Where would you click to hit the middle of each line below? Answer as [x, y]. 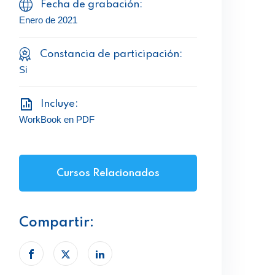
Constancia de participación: [111, 54]
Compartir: [56, 223]
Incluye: [59, 104]
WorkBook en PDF [57, 119]
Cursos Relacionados [108, 173]
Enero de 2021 [48, 20]
